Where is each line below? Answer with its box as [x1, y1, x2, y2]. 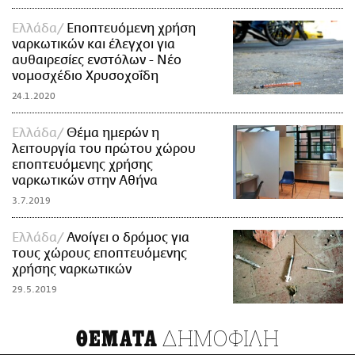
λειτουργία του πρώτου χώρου [12, 142, 196, 157]
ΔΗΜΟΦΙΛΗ [158, 323, 280, 352]
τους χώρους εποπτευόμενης [12, 246, 187, 261]
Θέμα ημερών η [67, 126, 159, 141]
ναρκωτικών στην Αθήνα [12, 174, 158, 189]
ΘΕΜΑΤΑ [75, 326, 158, 352]
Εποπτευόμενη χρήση [67, 21, 196, 36]
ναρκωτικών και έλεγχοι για [12, 37, 175, 52]
